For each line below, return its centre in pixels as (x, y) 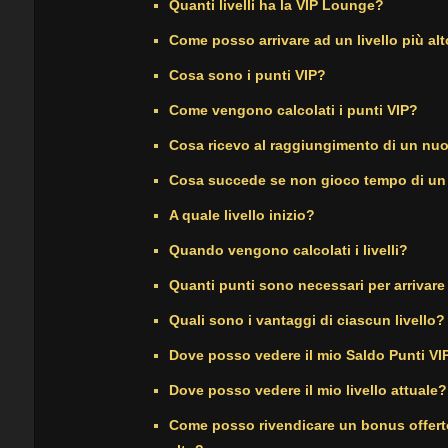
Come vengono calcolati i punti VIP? (293, 110)
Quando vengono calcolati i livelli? (288, 250)
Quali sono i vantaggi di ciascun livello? (307, 320)
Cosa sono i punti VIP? (247, 75)
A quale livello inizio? (242, 215)
